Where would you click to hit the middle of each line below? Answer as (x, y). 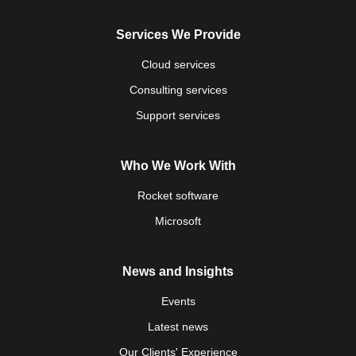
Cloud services (178, 64)
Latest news (178, 326)
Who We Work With (178, 165)
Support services (178, 115)
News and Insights (178, 271)
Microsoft (178, 221)
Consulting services (178, 89)
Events (178, 301)
